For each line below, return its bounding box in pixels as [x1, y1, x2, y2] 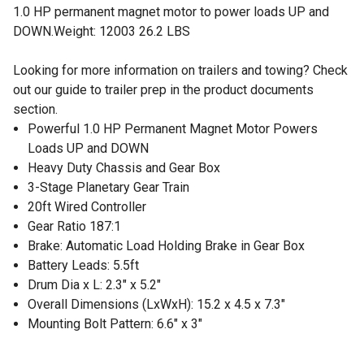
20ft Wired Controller [28, 198, 146, 214]
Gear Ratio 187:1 [28, 218, 121, 234]
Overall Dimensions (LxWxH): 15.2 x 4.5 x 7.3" [28, 296, 285, 312]
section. [13, 101, 58, 117]
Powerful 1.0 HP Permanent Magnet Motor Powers [28, 120, 318, 136]
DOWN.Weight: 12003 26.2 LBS [13, 23, 190, 39]
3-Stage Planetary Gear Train [28, 179, 189, 195]
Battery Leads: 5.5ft [28, 257, 139, 273]
